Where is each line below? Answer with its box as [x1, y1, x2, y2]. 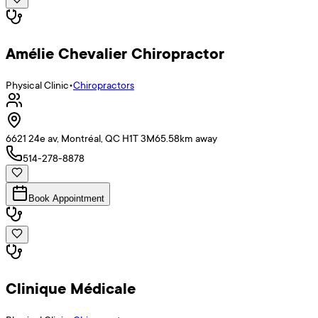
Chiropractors [73, 78, 134, 92]
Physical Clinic [6, 78, 69, 92]
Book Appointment [28, 193, 104, 204]
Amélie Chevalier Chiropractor [6, 43, 224, 65]
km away [180, 131, 217, 146]
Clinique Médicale [6, 277, 136, 299]
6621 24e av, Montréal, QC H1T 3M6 [6, 131, 160, 146]
